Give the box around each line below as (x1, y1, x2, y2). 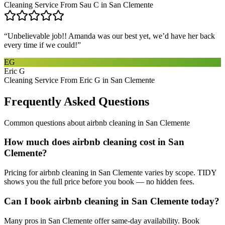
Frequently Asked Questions (4, 94, 149, 108)
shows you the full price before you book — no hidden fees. (4, 177, 194, 186)
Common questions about (4, 118, 87, 127)
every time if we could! (4, 40, 77, 49)
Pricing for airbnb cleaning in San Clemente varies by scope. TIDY (4, 168, 216, 177)
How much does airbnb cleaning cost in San (4, 137, 184, 148)
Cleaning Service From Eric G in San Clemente (4, 75, 155, 84)
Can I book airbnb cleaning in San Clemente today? (4, 195, 219, 206)
